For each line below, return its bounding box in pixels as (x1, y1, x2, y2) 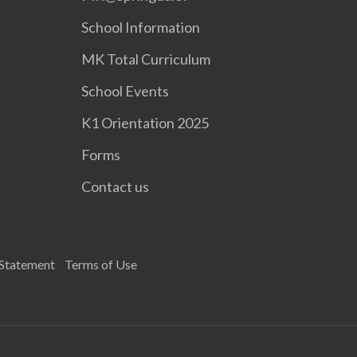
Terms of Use (65, 257, 137, 272)
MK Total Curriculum (81, 50, 211, 68)
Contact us (81, 178, 150, 195)
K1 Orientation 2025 (81, 114, 210, 131)
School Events (81, 82, 170, 100)
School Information (81, 18, 201, 36)
